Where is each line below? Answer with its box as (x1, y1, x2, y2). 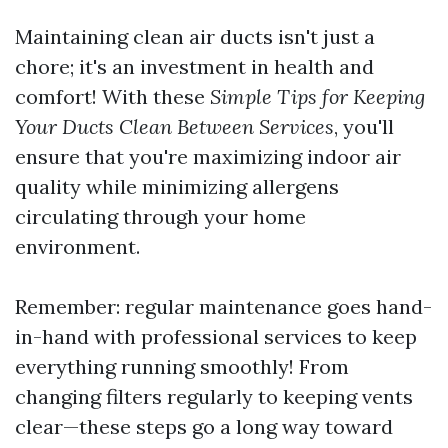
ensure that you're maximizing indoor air (15, 144, 401, 169)
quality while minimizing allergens (15, 174, 339, 199)
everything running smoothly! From (15, 354, 349, 379)
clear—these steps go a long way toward (15, 414, 393, 439)
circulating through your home (15, 204, 306, 229)
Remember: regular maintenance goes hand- (15, 294, 432, 319)
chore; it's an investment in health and (15, 54, 374, 79)
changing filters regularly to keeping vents (15, 384, 413, 409)
